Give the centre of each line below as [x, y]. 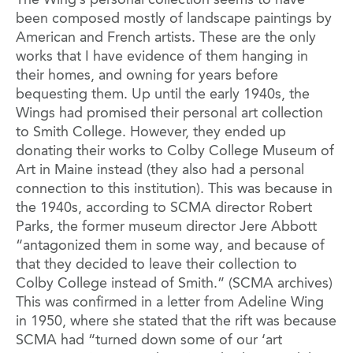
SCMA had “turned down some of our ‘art [149, 341]
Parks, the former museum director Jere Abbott [166, 227]
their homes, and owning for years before [147, 76]
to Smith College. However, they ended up [151, 133]
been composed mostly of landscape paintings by [174, 19]
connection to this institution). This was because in [174, 190]
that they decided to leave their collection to [156, 265]
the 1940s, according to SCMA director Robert [164, 208]
